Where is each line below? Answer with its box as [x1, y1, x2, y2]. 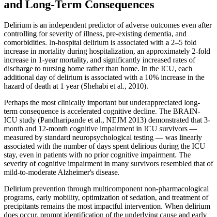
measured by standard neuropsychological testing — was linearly [4, 133, 202, 141]
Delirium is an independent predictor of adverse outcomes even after [4, 20, 212, 29]
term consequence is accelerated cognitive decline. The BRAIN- [4, 107, 200, 115]
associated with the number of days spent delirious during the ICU [4, 141, 205, 150]
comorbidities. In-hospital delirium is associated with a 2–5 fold [4, 38, 197, 46]
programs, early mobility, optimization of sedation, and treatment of [4, 193, 208, 201]
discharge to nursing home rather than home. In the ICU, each [4, 64, 192, 73]
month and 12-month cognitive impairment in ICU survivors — [4, 124, 197, 133]
